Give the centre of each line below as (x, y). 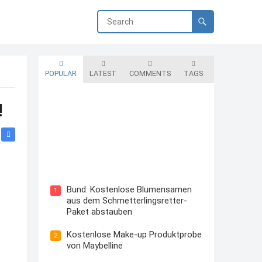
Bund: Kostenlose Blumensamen (129, 189)
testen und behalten (94, 166)
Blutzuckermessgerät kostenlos (118, 155)
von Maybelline (95, 245)
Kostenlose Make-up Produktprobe (134, 234)
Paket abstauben (99, 211)
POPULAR (61, 73)
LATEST (103, 73)
